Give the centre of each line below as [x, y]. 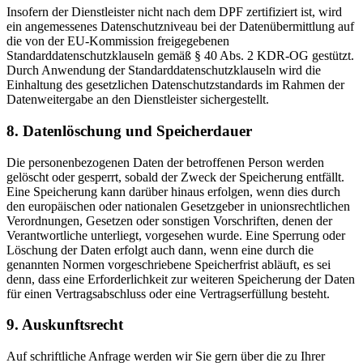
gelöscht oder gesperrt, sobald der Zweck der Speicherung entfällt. [175, 177]
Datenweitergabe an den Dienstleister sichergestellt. [138, 100]
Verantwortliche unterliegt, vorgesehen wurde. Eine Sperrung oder [176, 235]
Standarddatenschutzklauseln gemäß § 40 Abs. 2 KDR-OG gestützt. [180, 56]
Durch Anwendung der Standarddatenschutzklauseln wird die [164, 70]
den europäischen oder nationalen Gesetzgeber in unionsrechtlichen [178, 206]
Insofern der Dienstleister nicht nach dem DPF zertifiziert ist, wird [174, 12]
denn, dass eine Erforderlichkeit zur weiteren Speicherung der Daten [181, 279]
